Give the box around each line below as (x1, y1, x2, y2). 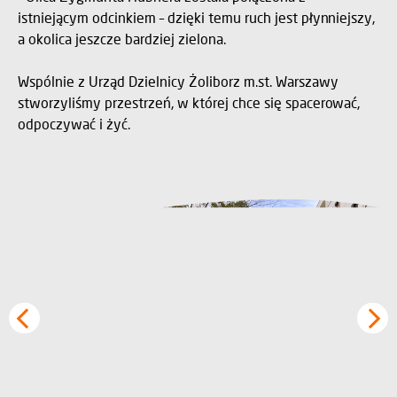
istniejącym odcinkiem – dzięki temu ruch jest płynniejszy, (18, 9, 376, 26)
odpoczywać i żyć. (18, 115, 130, 132)
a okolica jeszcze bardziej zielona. (18, 30, 226, 47)
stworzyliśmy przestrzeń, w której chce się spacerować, (18, 94, 361, 111)
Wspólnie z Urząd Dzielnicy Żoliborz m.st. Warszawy (18, 73, 339, 90)
